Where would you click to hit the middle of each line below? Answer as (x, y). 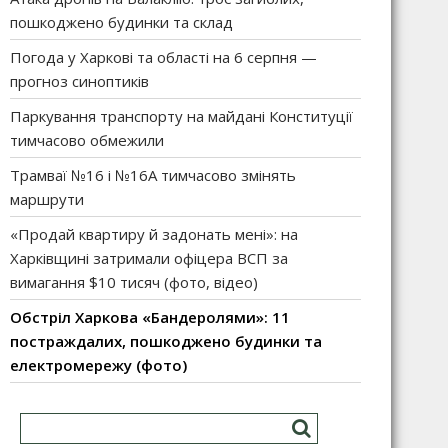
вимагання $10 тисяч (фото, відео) (134, 282)
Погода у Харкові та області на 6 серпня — (163, 57)
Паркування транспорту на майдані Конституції (181, 116)
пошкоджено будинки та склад (121, 22)
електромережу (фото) (98, 365)
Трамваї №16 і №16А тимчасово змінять (153, 175)
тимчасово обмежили (87, 140)
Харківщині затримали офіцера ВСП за (149, 258)
